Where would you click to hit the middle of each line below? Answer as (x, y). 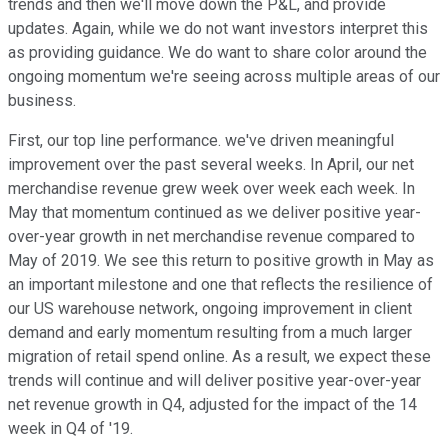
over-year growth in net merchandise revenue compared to (211, 237)
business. (42, 101)
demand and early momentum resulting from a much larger (210, 333)
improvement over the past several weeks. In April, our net (211, 165)
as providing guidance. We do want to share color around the (217, 53)
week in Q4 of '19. (70, 429)
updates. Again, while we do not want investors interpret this (218, 29)
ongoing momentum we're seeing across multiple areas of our (224, 77)
